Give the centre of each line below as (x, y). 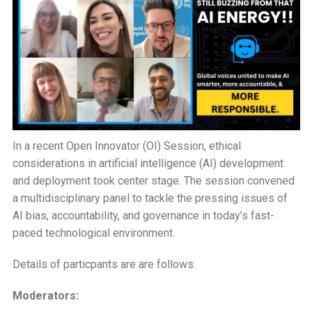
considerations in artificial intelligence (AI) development (148, 164)
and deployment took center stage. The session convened (153, 181)
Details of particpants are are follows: (104, 265)
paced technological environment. (93, 233)
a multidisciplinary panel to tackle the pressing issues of (150, 198)
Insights (224, 27)
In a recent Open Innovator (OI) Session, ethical (126, 146)
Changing (228, 11)
